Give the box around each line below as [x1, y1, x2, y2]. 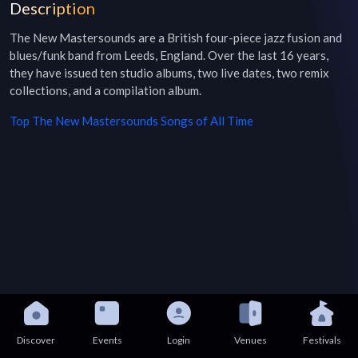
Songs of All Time [158, 113, 253, 128]
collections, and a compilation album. [10, 83, 201, 97]
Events [92, 334, 122, 346]
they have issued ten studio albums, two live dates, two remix [10, 66, 329, 80]
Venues [234, 334, 268, 346]
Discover [16, 334, 55, 346]
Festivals [303, 334, 342, 346]
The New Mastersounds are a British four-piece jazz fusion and [10, 30, 342, 45]
